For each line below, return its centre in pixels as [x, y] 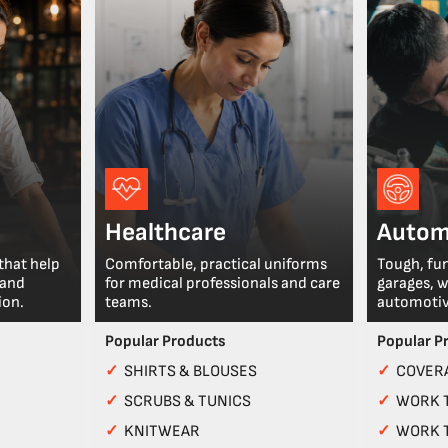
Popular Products [166, 341]
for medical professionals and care [223, 283]
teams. [129, 302]
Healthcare [166, 232]
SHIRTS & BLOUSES [191, 371]
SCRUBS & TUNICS [188, 401]
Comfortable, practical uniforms [216, 264]
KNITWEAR [162, 431]
